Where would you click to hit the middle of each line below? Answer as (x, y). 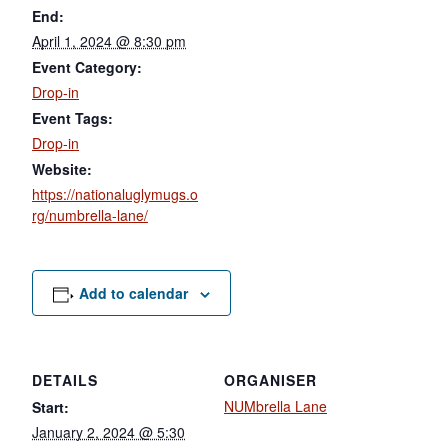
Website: (62, 168)
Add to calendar (133, 292)
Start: (50, 406)
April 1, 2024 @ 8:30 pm (109, 40)
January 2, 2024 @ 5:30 (108, 431)
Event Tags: (72, 117)
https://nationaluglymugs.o (115, 193)
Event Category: (87, 66)
